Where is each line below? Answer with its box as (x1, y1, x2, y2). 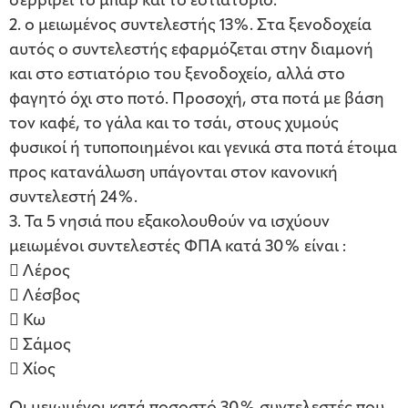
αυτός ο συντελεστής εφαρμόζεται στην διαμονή (9, 42, 373, 60)
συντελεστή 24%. (9, 189, 138, 208)
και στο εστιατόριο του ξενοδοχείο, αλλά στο (9, 66, 345, 85)
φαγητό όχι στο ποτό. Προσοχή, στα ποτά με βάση (9, 91, 384, 109)
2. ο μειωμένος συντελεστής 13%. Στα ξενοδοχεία (9, 17, 372, 36)
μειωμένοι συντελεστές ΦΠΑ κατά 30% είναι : (9, 239, 346, 257)
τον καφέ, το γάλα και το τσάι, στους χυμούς (9, 116, 339, 134)
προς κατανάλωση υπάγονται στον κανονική (9, 165, 338, 183)
